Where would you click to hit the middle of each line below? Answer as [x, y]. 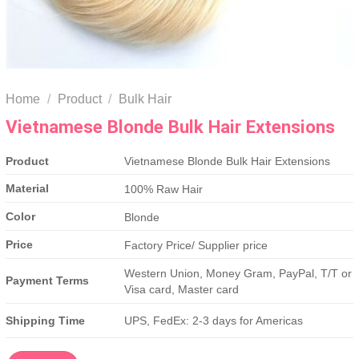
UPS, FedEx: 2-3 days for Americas [214, 321]
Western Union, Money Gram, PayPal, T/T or [238, 274]
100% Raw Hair [164, 190]
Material [27, 188]
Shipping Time [45, 321]
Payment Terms [47, 280]
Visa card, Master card [182, 290]
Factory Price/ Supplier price [196, 246]
